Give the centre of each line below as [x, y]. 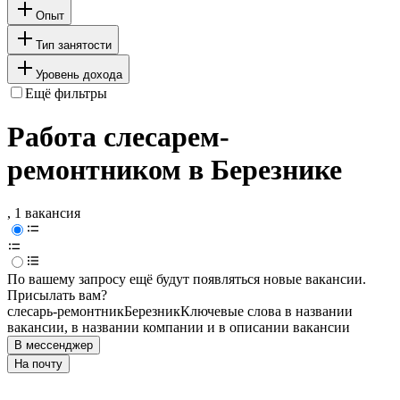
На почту [38, 364]
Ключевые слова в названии [267, 312]
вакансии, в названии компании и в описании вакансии [179, 328]
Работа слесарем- [118, 137]
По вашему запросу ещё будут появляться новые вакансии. [187, 279]
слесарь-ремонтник [66, 312]
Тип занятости [74, 45]
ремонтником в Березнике [175, 170]
